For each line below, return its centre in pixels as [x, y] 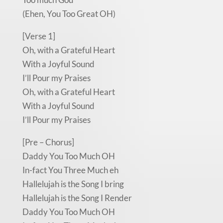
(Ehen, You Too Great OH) [69, 13]
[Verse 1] [39, 36]
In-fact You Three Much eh [70, 170]
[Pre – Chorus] [48, 142]
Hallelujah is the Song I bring [73, 184]
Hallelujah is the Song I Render [77, 198]
